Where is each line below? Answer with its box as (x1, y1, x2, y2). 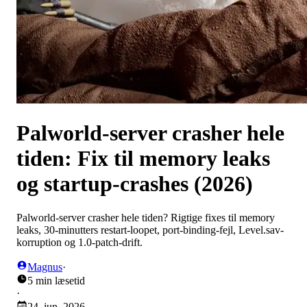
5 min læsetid (27, 274, 85, 286)
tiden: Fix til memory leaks (16, 146, 270, 171)
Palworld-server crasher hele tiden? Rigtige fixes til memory (16, 211, 275, 223)
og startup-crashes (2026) (16, 171, 253, 197)
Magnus (27, 260, 62, 273)
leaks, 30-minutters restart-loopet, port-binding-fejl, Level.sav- (16, 223, 284, 236)
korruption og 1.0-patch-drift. (16, 236, 143, 248)
